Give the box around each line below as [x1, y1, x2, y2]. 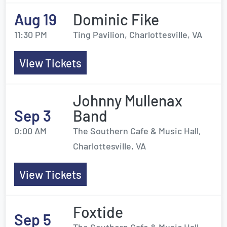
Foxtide [73, 203, 123, 221]
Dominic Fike [73, 10, 159, 28]
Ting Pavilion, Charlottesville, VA [73, 29, 202, 40]
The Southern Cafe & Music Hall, [73, 125, 201, 136]
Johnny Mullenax [73, 91, 182, 109]
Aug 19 [14, 10, 57, 28]
